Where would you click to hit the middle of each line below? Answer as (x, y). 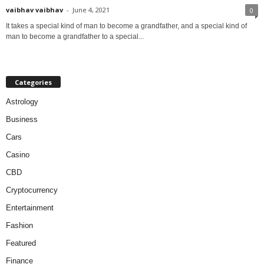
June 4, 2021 (91, 9)
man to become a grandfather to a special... (75, 36)
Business (22, 119)
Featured (21, 243)
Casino (18, 154)
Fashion (19, 225)
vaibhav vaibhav (34, 9)
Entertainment (30, 207)
